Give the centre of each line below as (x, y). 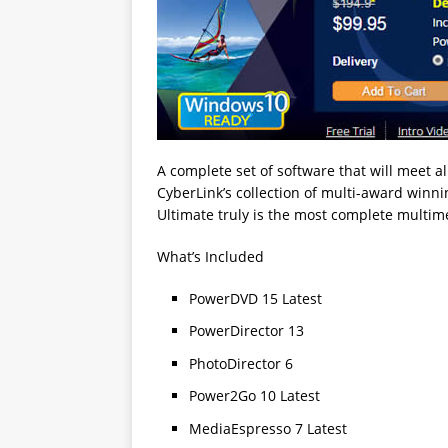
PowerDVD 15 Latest (255, 298)
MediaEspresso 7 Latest (268, 428)
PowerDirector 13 (246, 330)
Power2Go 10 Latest (254, 395)
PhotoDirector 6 (241, 363)
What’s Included (210, 256)
